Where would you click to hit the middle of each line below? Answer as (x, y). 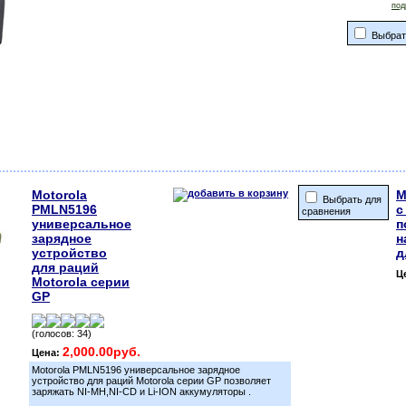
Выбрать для (351, 199)
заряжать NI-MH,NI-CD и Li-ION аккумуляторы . (141, 391)
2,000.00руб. (101, 352)
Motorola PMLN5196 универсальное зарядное (136, 370)
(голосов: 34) (62, 333)
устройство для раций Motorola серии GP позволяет (151, 381)
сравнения (326, 211)
